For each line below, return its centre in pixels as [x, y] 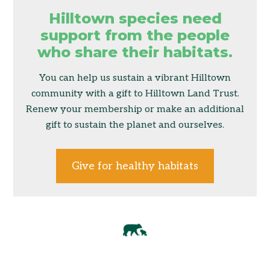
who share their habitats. [135, 52]
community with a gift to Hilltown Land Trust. [135, 94]
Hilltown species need [135, 19]
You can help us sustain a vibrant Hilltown [135, 78]
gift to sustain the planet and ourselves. [135, 125]
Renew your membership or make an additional [135, 110]
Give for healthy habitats [135, 166]
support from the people [135, 36]
